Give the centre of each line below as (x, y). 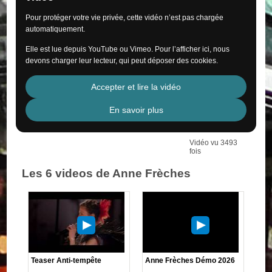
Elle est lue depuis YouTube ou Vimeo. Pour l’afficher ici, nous (128, 49)
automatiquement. (56, 29)
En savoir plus (136, 110)
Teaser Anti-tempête (66, 260)
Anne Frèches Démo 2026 (190, 260)
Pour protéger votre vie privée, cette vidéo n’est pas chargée (125, 17)
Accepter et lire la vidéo (136, 87)
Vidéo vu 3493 (213, 142)
